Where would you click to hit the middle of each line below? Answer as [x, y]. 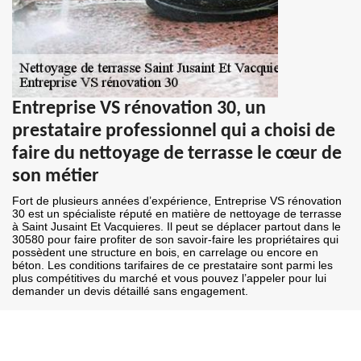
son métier [56, 177]
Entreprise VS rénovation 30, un [139, 109]
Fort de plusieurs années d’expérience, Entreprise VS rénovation [177, 201]
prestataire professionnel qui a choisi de [174, 132]
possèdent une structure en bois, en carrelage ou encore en [165, 253]
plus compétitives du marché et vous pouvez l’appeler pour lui [169, 278]
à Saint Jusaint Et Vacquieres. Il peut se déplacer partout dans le [176, 227]
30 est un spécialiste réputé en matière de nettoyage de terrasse [177, 214]
